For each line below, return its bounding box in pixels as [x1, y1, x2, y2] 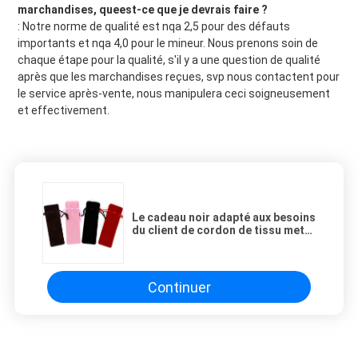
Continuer [147, 278, 211, 296]
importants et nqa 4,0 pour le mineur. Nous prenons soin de [17, 37, 318, 50]
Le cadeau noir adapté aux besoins [132, 211, 316, 225]
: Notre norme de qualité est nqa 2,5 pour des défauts [17, 20, 290, 34]
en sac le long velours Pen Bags [132, 237, 299, 250]
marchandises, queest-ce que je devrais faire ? [17, 3, 268, 17]
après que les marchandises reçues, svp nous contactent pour [17, 70, 340, 84]
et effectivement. [17, 104, 109, 117]
